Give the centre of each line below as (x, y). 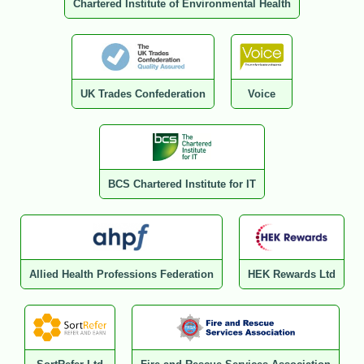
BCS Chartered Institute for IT (182, 184)
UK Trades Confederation (143, 94)
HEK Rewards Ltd (291, 275)
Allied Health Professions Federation (121, 275)
